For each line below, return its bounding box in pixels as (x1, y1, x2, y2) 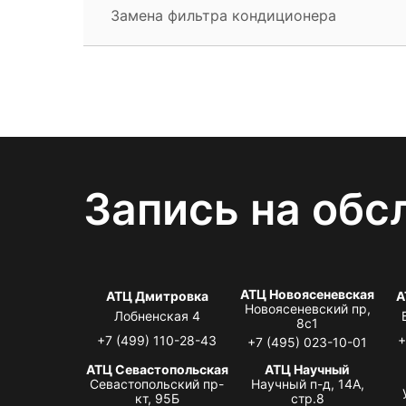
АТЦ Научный (265, 361, 351, 377)
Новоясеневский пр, (244, 300, 371, 316)
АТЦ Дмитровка (105, 287, 208, 304)
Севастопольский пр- (90, 375, 225, 391)
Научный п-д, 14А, (250, 375, 364, 391)
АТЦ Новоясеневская (240, 285, 375, 302)
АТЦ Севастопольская (85, 361, 228, 377)
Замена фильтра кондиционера (111, 5, 336, 24)
